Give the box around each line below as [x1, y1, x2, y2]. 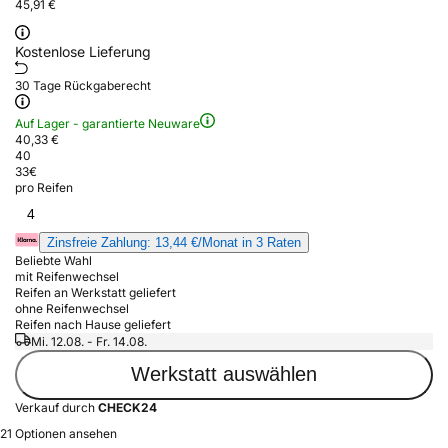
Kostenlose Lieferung [15, 42, 151, 60]
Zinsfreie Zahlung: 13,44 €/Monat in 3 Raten [47, 234, 301, 250]
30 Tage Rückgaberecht [15, 77, 151, 93]
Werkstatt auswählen [131, 363, 317, 386]
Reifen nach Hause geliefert [15, 316, 171, 332]
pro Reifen [15, 179, 73, 195]
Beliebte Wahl [15, 252, 92, 268]
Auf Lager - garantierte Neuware [15, 115, 200, 131]
